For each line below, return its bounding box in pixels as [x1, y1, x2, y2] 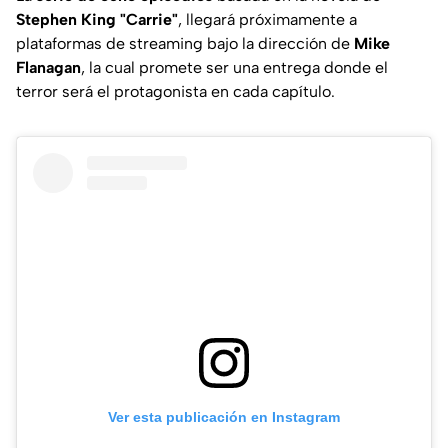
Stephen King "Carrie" [16, 9, 178, 29]
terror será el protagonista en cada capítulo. [16, 81, 335, 101]
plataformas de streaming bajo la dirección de [16, 33, 354, 53]
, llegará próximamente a [178, 9, 357, 29]
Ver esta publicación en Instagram [108, 408, 340, 425]
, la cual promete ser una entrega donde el [81, 57, 388, 77]
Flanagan [16, 57, 81, 77]
